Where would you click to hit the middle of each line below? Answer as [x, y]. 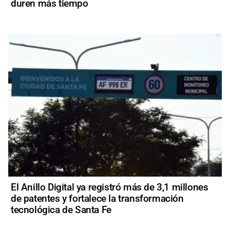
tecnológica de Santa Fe [61, 210]
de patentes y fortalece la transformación [97, 199]
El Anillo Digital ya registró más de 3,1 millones [110, 187]
